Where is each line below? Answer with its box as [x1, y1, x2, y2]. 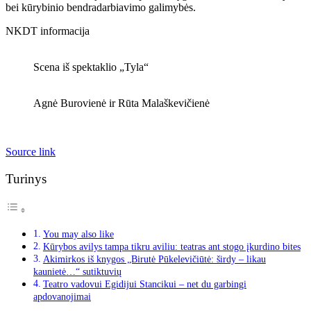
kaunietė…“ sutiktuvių [33, 266, 121, 277]
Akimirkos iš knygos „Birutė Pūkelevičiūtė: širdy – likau [42, 253, 266, 264]
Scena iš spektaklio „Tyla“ [33, 60, 149, 73]
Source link [6, 145, 56, 158]
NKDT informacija [6, 24, 90, 37]
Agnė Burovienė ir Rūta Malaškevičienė [33, 96, 210, 109]
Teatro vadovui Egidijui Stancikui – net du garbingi [42, 278, 246, 289]
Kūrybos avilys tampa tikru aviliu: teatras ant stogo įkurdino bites [42, 241, 301, 252]
